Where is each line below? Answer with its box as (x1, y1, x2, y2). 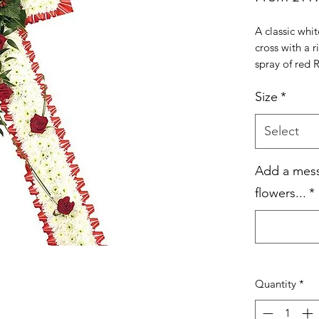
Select (263, 122, 299, 139)
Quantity (254, 276, 296, 291)
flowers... (254, 184, 306, 201)
